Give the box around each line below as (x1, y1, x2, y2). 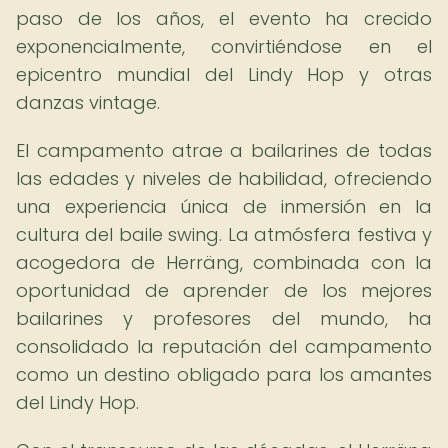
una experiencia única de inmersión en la (16, 194, 432, 219)
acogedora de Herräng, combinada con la (16, 250, 432, 275)
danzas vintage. (16, 90, 160, 115)
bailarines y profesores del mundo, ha (16, 306, 432, 331)
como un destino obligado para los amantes (16, 362, 432, 387)
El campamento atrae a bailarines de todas (16, 138, 432, 163)
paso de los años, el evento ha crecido (16, 6, 432, 31)
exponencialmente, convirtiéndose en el (16, 34, 432, 59)
